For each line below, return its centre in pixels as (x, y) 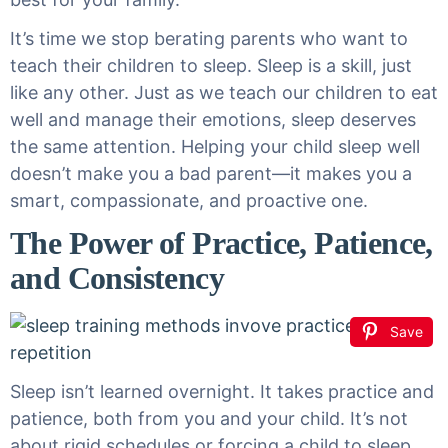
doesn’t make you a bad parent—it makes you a (211, 173)
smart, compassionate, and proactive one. (189, 200)
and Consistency (117, 278)
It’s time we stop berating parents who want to (209, 38)
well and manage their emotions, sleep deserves (213, 119)
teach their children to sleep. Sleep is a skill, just (211, 65)
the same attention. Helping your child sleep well (215, 146)
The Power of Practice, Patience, (221, 243)
